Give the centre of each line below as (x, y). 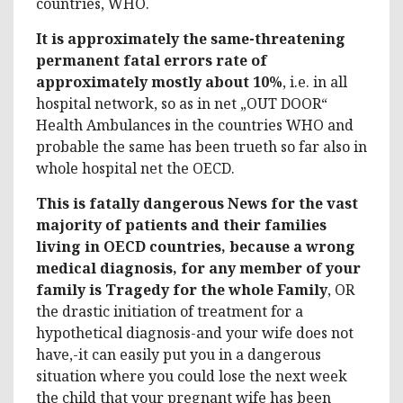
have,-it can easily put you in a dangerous (179, 354)
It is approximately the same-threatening (191, 38)
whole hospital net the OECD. (135, 168)
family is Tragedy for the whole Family (182, 289)
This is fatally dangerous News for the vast (197, 203)
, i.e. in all (315, 81)
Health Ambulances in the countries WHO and (195, 125)
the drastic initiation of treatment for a (170, 311)
